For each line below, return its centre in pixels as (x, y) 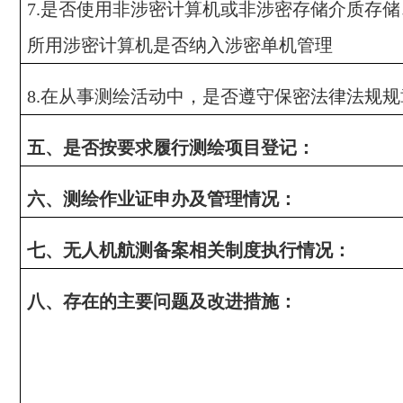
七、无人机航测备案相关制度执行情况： (188, 250)
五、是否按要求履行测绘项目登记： (170, 148)
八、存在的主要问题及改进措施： (161, 301)
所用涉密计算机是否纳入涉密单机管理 (179, 45)
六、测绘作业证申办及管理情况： (161, 199)
